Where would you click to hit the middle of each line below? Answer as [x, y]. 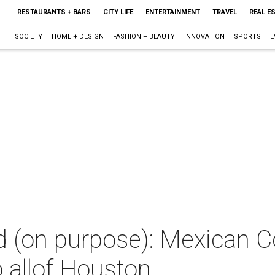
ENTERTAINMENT [172, 12]
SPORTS [247, 37]
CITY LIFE [118, 12]
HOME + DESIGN [77, 37]
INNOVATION [204, 37]
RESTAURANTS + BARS [54, 12]
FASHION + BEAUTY [144, 37]
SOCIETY [28, 37]
